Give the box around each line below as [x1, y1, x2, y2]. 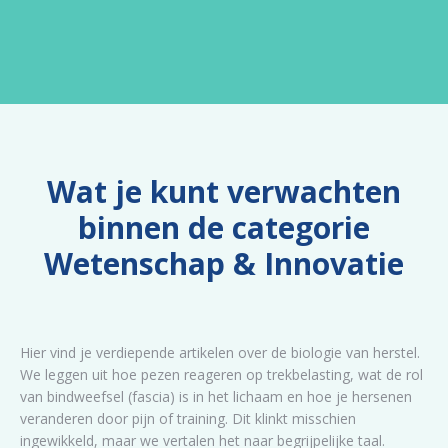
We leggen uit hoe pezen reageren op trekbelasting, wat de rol [20, 365, 423, 384]
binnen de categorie [78, 207, 370, 248]
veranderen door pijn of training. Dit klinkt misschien [20, 409, 356, 428]
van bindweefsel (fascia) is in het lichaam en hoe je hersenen [20, 387, 412, 406]
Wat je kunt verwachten [47, 171, 401, 212]
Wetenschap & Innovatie [44, 243, 404, 284]
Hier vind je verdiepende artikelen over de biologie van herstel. [20, 343, 420, 362]
